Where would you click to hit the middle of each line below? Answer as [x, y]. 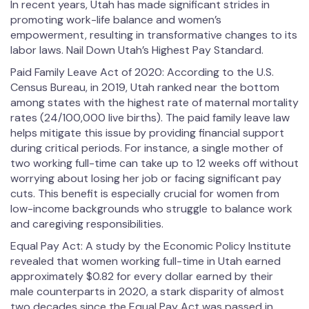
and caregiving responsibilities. [87, 224]
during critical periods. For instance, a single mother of [147, 148]
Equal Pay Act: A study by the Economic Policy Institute [151, 246]
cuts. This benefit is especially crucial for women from [145, 194]
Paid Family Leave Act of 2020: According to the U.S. [142, 72]
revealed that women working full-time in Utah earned [146, 261]
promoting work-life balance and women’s [116, 20]
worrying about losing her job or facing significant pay [146, 179]
